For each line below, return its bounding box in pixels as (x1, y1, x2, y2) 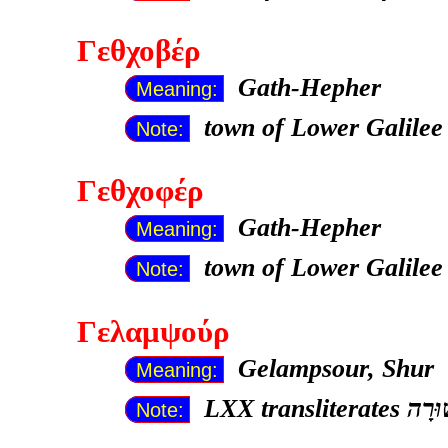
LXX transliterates (203, 394, 407, 424)
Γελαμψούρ (76, 315, 230, 350)
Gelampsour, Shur (237, 354, 434, 384)
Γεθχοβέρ (76, 33, 201, 68)
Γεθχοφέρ (76, 174, 204, 209)
